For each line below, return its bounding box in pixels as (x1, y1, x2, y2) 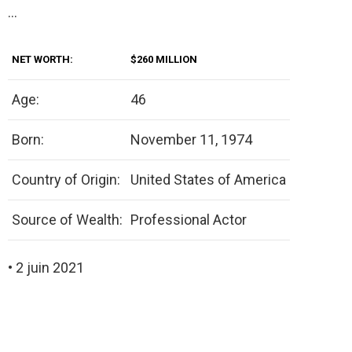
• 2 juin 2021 (8, 259, 84, 277)
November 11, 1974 (130, 131, 252, 148)
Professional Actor (130, 211, 247, 229)
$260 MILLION (130, 53, 197, 66)
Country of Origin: (12, 171, 120, 189)
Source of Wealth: (12, 211, 123, 229)
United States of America (130, 171, 286, 189)
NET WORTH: (12, 53, 73, 66)
